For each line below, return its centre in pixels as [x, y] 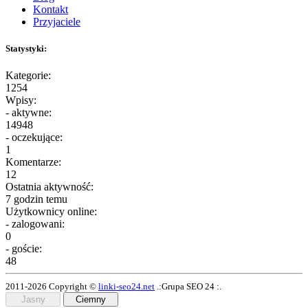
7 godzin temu [36, 199]
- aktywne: [29, 112]
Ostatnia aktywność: [49, 186]
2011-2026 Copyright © [52, 286]
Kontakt [51, 9]
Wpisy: [21, 100]
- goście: [24, 248]
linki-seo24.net [126, 286]
